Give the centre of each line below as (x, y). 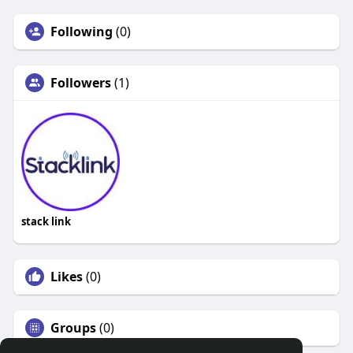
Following (81, 32)
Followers (80, 83)
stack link (46, 222)
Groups (73, 328)
